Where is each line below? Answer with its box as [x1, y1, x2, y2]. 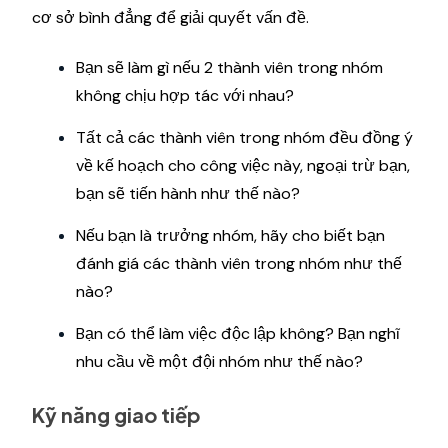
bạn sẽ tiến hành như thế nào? [76, 182, 300, 204]
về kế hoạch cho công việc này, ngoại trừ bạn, [76, 154, 410, 176]
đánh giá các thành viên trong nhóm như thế [76, 252, 402, 274]
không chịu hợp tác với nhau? [76, 84, 294, 106]
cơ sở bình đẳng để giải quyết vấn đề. [32, 6, 309, 28]
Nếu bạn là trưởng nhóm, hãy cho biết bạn [76, 224, 385, 246]
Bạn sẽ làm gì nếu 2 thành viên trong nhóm [76, 56, 383, 78]
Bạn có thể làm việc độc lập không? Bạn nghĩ [76, 322, 400, 344]
